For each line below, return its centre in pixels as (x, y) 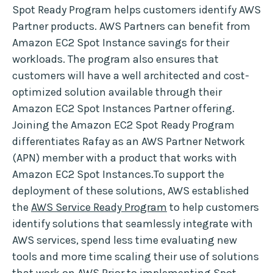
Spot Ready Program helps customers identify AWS (136, 10)
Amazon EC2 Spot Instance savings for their (121, 43)
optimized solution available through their (117, 92)
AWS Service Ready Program (99, 207)
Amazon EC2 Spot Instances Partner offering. (123, 109)
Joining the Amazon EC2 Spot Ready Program (123, 125)
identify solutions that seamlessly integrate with (133, 224)
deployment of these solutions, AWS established (131, 191)
